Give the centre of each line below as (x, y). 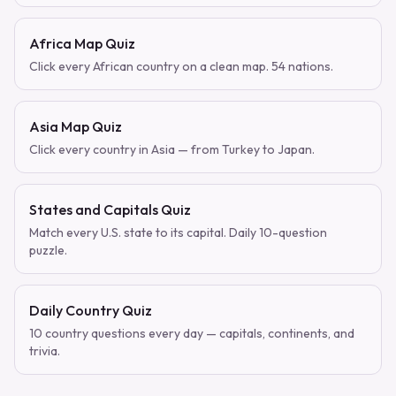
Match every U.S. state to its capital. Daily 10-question (178, 232)
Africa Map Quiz (82, 43)
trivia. (45, 351)
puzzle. (48, 250)
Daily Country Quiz (91, 310)
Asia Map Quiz (76, 126)
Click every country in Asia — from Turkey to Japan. (172, 149)
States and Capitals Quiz (110, 209)
